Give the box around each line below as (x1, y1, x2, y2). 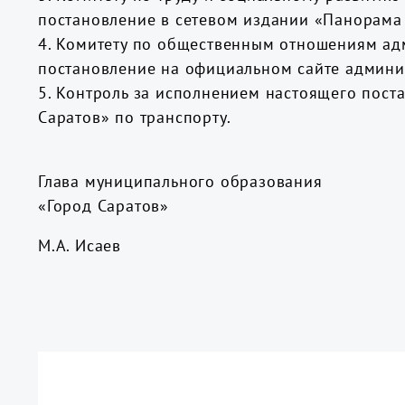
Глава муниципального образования (38, 171, 328, 192)
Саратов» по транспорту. (38, 107, 231, 127)
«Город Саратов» (38, 195, 358, 216)
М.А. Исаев (38, 235, 121, 256)
